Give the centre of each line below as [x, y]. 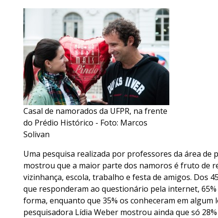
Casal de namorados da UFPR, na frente [95, 111]
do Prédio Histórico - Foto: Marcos [85, 122]
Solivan [36, 134]
